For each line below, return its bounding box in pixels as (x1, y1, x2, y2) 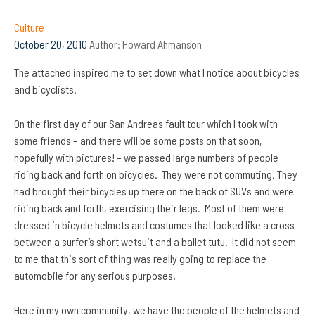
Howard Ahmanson (122, 37, 202, 51)
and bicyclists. (14, 82, 77, 96)
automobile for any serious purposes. (14, 269, 176, 283)
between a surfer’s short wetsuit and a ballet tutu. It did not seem (14, 235, 296, 249)
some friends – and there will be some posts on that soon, (14, 134, 262, 148)
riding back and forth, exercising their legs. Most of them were (14, 201, 284, 215)
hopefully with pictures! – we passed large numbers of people (14, 150, 278, 165)
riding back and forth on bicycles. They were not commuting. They (14, 167, 297, 181)
